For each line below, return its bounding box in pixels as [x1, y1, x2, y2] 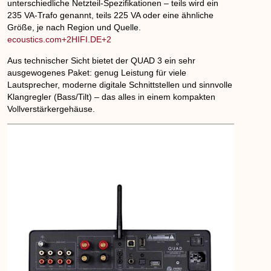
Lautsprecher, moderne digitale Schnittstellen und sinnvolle [7, 79, 233, 90]
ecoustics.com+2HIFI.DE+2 [7, 34, 112, 45]
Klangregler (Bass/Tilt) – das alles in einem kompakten [7, 91, 216, 102]
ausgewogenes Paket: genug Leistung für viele [7, 67, 187, 77]
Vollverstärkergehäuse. [7, 103, 96, 114]
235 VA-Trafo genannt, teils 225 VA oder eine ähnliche [7, 10, 214, 21]
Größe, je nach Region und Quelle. [7, 22, 142, 33]
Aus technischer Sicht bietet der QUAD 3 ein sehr [7, 55, 196, 65]
